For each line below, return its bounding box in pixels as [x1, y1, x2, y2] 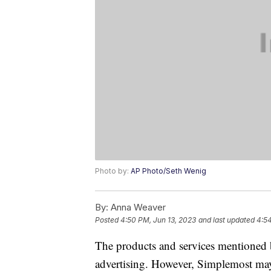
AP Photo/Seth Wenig [131, 166, 206, 176]
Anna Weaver [108, 201, 166, 214]
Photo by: [95, 166, 131, 176]
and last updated [198, 215, 255, 225]
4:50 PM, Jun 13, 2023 [120, 215, 196, 225]
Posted [95, 215, 120, 225]
